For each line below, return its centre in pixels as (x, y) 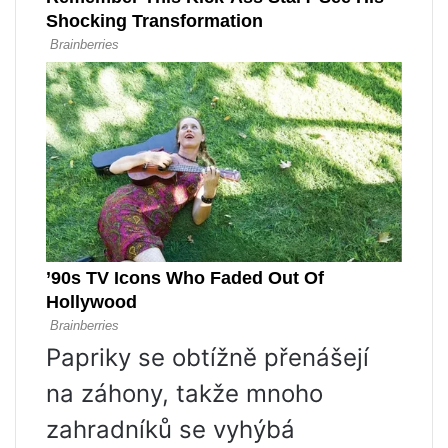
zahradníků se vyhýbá (170, 429)
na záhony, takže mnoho (184, 393)
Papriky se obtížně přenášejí (207, 357)
